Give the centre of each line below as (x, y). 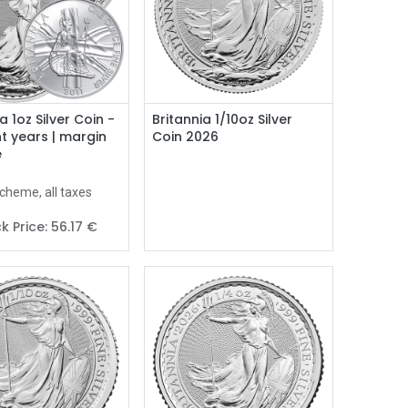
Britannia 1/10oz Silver (223, 119)
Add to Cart (42, 118)
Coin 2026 (186, 136)
